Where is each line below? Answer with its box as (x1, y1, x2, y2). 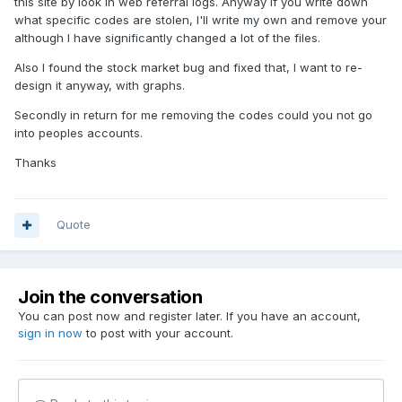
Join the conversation (18, 286, 203, 309)
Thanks (14, 155, 57, 170)
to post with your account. (83, 326, 233, 341)
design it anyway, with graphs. (14, 78, 185, 93)
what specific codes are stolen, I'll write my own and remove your (14, 13, 387, 28)
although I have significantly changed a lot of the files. (14, 31, 320, 46)
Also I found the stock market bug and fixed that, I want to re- (14, 60, 363, 75)
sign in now (18, 326, 83, 341)
